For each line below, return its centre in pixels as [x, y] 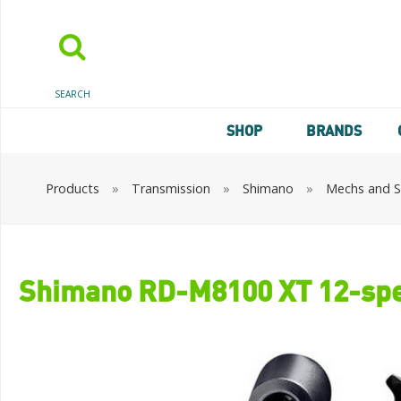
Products [73, 188]
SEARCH [73, 94]
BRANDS [333, 131]
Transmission [171, 188]
